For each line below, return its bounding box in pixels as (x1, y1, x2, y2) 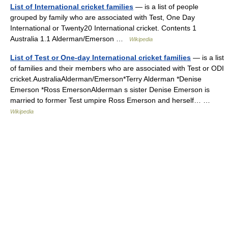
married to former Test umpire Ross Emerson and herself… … (10, 96, 214, 104)
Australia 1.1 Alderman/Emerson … (10, 35, 129, 43)
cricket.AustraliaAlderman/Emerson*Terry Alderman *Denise (10, 75, 202, 83)
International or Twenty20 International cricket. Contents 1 (10, 24, 196, 32)
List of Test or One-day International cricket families (10, 53, 191, 62)
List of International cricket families (10, 3, 133, 11)
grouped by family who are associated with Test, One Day (10, 13, 195, 21)
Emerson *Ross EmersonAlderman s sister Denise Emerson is (10, 85, 210, 94)
